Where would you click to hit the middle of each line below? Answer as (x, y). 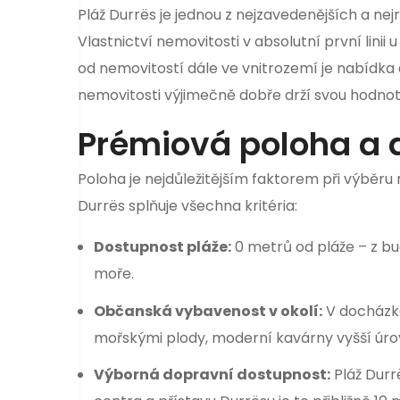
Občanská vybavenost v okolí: (208, 311)
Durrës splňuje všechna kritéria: (187, 206)
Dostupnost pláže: (162, 247)
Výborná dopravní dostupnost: (212, 374)
